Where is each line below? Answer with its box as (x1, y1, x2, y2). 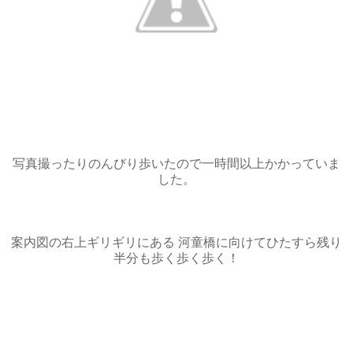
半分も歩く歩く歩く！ (113, 251, 240, 265)
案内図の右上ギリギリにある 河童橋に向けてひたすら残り (11, 235, 342, 249)
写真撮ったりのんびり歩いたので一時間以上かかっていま (13, 156, 340, 170)
